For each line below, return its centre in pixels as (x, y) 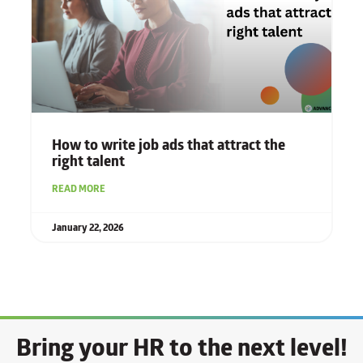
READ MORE (78, 189)
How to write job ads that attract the (168, 145)
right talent (88, 162)
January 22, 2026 (88, 228)
